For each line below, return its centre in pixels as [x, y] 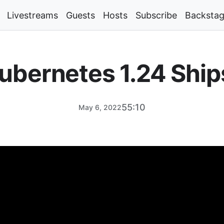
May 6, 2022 [100, 107]
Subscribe [156, 15]
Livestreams [32, 15]
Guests [80, 15]
